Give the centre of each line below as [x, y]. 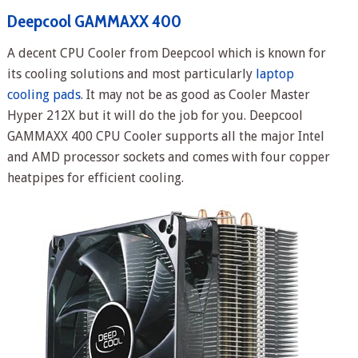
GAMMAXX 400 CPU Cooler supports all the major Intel [165, 136]
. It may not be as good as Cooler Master [195, 94]
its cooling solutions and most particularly [131, 74]
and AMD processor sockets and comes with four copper [168, 157]
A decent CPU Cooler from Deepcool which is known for [166, 53]
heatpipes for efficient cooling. [95, 177]
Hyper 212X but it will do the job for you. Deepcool [155, 115]
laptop [274, 74]
